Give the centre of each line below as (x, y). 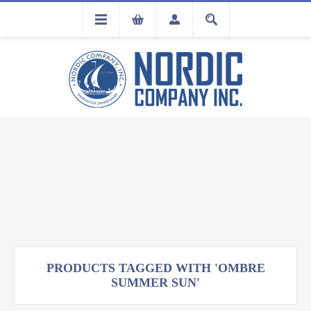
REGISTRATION (57, 33)
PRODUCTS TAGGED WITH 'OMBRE (155, 268)
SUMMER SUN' (155, 283)
